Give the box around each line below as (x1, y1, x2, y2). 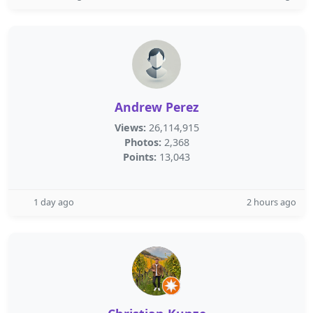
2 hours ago (247, 196, 296, 208)
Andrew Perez (114, 99, 199, 115)
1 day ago (34, 196, 74, 208)
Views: (114, 121, 146, 134)
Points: (123, 150, 156, 163)
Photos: (124, 136, 161, 149)
